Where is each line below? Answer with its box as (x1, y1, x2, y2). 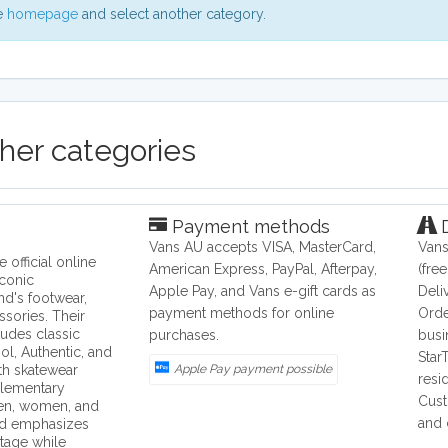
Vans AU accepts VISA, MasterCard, (149, 239, 377, 256)
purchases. (149, 327, 220, 344)
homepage (7, 6, 78, 23)
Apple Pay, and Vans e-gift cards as (149, 283, 377, 300)
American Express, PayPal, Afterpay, (149, 261, 378, 278)
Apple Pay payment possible (174, 362, 333, 377)
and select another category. (78, 6, 266, 23)
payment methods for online (149, 305, 335, 322)
